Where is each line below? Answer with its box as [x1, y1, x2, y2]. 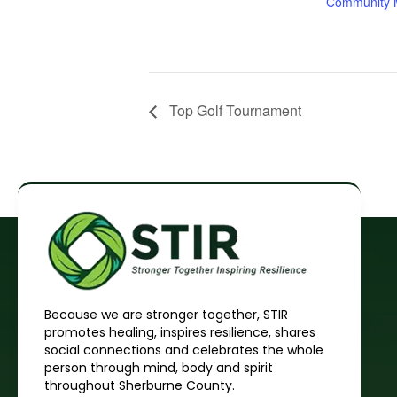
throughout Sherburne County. [44, 376, 235, 394]
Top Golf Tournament [166, 100, 301, 121]
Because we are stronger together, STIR [44, 305, 288, 323]
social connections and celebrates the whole [44, 340, 323, 359]
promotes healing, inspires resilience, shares [44, 323, 315, 341]
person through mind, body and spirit [44, 358, 273, 377]
